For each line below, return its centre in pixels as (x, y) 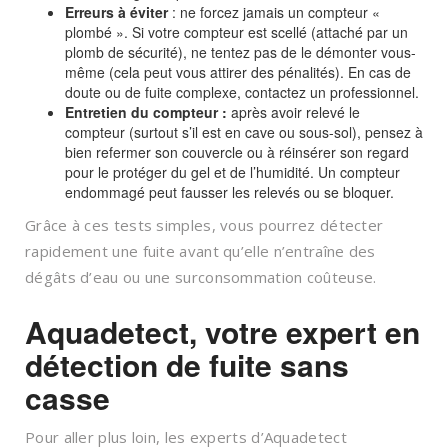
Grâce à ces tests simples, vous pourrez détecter (204, 225)
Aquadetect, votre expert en (222, 332)
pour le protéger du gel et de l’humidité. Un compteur (232, 172)
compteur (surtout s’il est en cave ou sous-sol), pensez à (244, 132)
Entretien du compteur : (146, 112)
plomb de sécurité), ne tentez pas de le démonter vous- (240, 52)
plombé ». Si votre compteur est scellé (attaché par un (236, 32)
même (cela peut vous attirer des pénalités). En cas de (238, 72)
